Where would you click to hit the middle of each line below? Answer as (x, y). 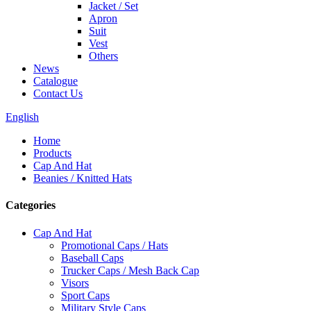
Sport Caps (85, 295)
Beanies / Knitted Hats (83, 178)
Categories (31, 205)
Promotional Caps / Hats (115, 245)
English (22, 117)
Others (103, 56)
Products (52, 153)
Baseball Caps (92, 258)
